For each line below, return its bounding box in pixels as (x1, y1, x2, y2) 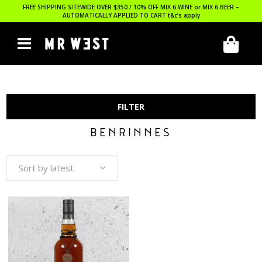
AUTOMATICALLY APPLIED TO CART (62, 11, 168, 19)
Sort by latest (19, 162, 74, 174)
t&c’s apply (167, 11, 200, 19)
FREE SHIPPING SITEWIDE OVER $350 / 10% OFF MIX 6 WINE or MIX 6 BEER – (23, 3, 239, 11)
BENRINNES (90, 126, 172, 142)
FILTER (118, 101, 144, 112)
